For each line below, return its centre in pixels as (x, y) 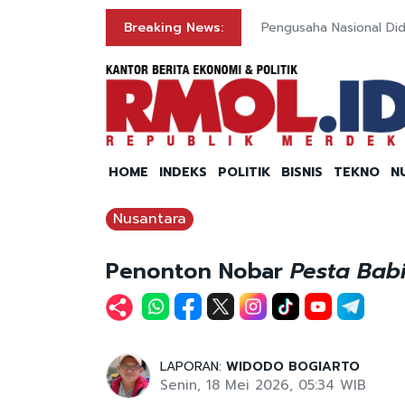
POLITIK (244, 173)
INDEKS (183, 173)
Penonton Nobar (198, 272)
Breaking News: (174, 28)
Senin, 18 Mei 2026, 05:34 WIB (263, 386)
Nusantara (150, 219)
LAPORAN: (193, 367)
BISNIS (302, 173)
